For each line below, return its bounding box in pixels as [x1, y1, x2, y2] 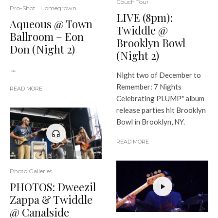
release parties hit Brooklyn [116, 105, 206, 114]
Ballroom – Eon [10, 29, 84, 44]
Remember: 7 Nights [116, 82, 182, 91]
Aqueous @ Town [10, 16, 92, 31]
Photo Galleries [10, 167, 52, 175]
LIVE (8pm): [116, 10, 173, 25]
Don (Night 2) [10, 41, 75, 56]
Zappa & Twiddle [10, 192, 92, 207]
